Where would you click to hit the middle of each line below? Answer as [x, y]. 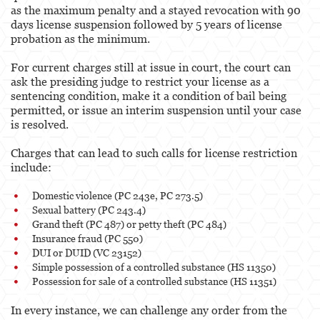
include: [31, 167]
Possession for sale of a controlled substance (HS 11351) [154, 281]
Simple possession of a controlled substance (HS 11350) [154, 266]
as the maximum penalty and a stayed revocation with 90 [156, 10]
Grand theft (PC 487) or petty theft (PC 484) [129, 224]
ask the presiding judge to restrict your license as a [140, 81]
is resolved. [40, 124]
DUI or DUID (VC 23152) [87, 252]
